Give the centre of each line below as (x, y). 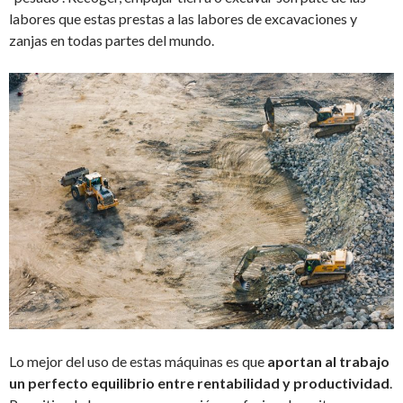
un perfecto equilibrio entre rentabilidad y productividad (199, 383)
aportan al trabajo (328, 362)
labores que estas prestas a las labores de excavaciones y (183, 18)
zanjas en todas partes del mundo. (112, 40)
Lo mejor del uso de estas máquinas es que (138, 362)
